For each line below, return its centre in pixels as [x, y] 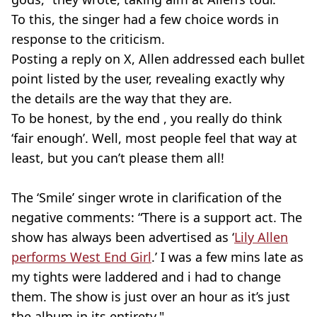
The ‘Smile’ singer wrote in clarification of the [146, 197]
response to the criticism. [88, 39]
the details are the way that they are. [122, 98]
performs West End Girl [81, 257]
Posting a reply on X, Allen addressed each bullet [158, 59]
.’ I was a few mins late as [227, 257]
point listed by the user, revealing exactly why [148, 79]
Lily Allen [261, 237]
